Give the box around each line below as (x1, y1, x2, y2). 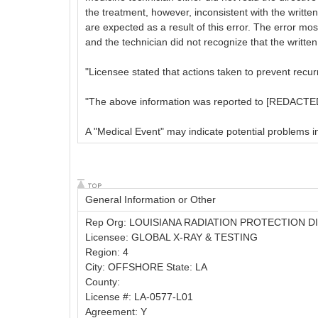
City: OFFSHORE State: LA (85, 261, 207, 273)
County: (85, 275, 120, 287)
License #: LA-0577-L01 (85, 290, 193, 302)
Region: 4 (85, 246, 128, 258)
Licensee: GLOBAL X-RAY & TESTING (85, 231, 258, 243)
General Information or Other (85, 193, 216, 205)
